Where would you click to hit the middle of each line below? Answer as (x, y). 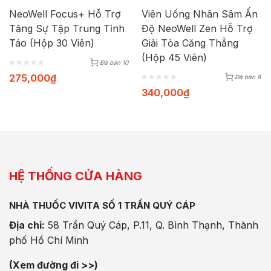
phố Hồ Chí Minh (49, 240)
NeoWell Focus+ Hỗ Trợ (65, 14)
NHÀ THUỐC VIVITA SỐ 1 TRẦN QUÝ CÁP (102, 205)
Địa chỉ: (27, 225)
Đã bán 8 (248, 77)
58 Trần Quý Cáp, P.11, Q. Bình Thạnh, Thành (152, 225)
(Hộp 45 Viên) (174, 57)
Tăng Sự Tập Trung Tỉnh (67, 28)
